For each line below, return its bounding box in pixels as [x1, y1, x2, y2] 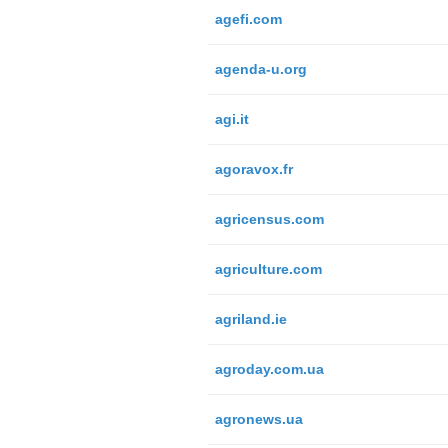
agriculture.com [214, 260, 322, 277]
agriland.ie [214, 310, 287, 327]
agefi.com [214, 10, 282, 27]
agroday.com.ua [214, 360, 324, 377]
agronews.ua [214, 410, 303, 427]
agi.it [214, 110, 249, 127]
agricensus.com [214, 210, 324, 227]
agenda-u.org [214, 60, 307, 77]
